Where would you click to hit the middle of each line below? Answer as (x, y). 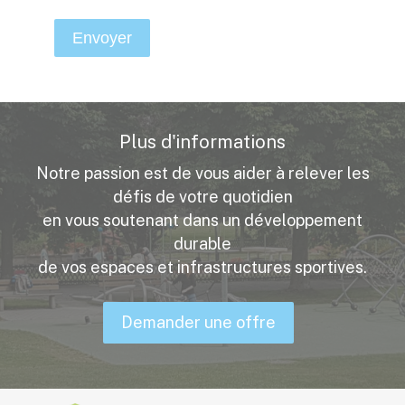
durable (202, 244)
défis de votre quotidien (202, 197)
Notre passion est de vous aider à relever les (202, 173)
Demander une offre (198, 322)
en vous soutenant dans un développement (202, 220)
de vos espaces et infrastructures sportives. (202, 267)
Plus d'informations (202, 142)
